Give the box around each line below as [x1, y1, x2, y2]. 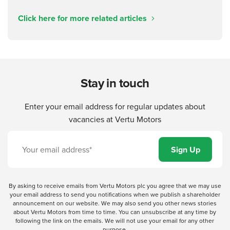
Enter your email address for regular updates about [24, 101, 205, 112]
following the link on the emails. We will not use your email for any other [15, 216, 215, 225]
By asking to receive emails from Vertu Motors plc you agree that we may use [8, 181, 221, 190]
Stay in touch [81, 74, 149, 92]
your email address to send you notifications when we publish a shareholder [9, 190, 220, 199]
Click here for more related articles [18, 12, 149, 25]
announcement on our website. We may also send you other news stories [13, 199, 217, 208]
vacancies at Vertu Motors [68, 113, 161, 125]
